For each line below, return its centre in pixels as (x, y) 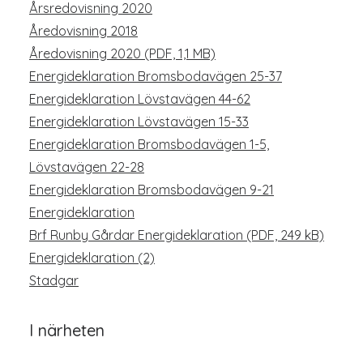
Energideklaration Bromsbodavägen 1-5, (149, 144)
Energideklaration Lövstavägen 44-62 (140, 99)
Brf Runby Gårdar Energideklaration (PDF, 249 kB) (177, 235)
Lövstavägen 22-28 (87, 167)
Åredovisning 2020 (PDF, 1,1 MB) (122, 53)
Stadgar (54, 280)
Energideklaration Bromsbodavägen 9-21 (152, 190)
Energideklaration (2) (92, 258)
